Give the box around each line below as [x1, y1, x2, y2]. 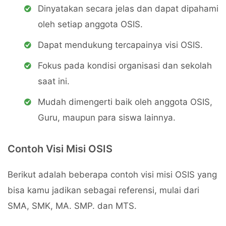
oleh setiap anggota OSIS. [38, 19, 143, 29]
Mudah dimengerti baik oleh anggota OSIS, [38, 97, 212, 107]
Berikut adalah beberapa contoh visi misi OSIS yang [8, 169, 217, 180]
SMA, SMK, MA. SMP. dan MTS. [8, 201, 137, 211]
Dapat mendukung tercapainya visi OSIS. [38, 40, 203, 50]
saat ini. [38, 76, 70, 86]
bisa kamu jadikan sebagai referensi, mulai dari [8, 185, 199, 195]
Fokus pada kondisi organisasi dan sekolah [38, 61, 212, 71]
